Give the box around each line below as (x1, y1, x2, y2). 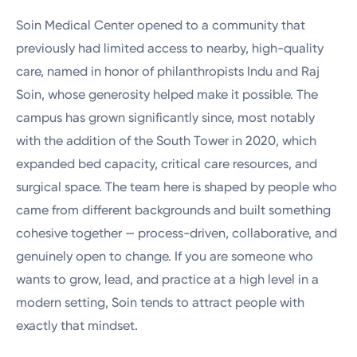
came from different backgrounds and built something (16, 202, 331, 218)
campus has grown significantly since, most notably (16, 110, 316, 126)
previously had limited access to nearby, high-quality (16, 41, 324, 57)
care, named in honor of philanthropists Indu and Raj (16, 64, 320, 80)
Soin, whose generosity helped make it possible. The (16, 87, 319, 103)
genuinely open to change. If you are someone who (16, 249, 314, 265)
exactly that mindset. (16, 318, 139, 334)
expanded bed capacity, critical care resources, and (16, 156, 318, 172)
